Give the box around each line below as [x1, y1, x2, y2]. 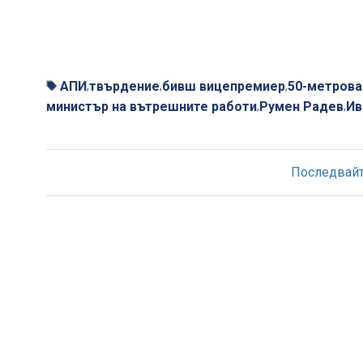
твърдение [89, 78, 160, 94]
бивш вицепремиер [162, 78, 285, 94]
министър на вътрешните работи [46, 98, 257, 114]
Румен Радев [259, 98, 344, 114]
